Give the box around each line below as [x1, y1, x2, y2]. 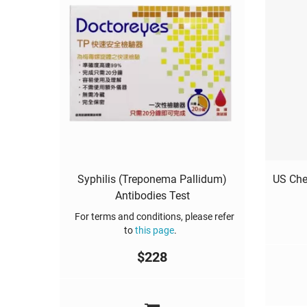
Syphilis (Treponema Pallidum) [77, 172, 227, 186]
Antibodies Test [114, 188, 190, 202]
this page [134, 224, 174, 236]
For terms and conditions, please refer [70, 210, 234, 222]
